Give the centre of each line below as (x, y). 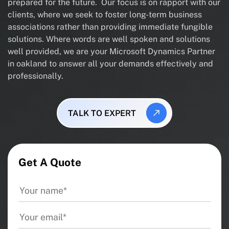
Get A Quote (50, 162)
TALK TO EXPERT (102, 113)
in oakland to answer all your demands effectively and (110, 64)
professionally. (36, 76)
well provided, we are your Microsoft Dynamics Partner (111, 51)
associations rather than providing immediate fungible (110, 27)
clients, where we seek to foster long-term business (105, 15)
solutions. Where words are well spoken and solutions (109, 39)
